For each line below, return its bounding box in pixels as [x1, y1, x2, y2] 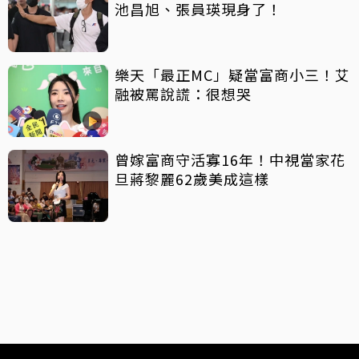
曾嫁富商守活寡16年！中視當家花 [115, 149, 345, 171]
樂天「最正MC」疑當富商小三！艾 [115, 64, 350, 86]
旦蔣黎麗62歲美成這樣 [115, 168, 269, 190]
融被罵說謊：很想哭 [115, 83, 252, 105]
